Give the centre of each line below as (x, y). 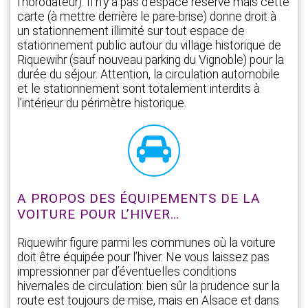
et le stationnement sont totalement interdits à (139, 89)
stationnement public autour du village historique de (149, 46)
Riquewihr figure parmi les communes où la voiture (146, 243)
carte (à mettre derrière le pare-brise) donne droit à (147, 17)
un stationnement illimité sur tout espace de (131, 31)
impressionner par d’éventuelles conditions (127, 272)
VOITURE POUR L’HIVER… (98, 214)
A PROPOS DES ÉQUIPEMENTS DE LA (139, 199)
